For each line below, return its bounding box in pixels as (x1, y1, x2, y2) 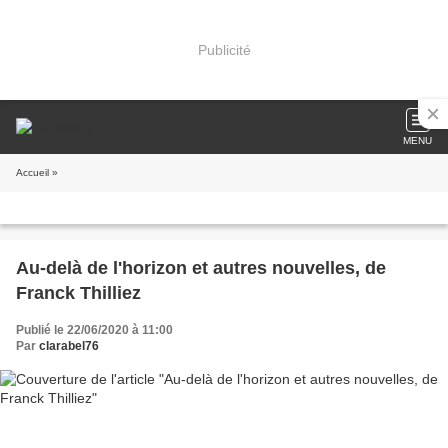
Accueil (16, 167, 49, 178)
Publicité (197, 41, 251, 58)
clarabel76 (39, 339, 99, 353)
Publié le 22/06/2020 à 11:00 (16, 323, 173, 337)
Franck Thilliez (16, 283, 141, 303)
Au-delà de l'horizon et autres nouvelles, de (16, 258, 386, 278)
